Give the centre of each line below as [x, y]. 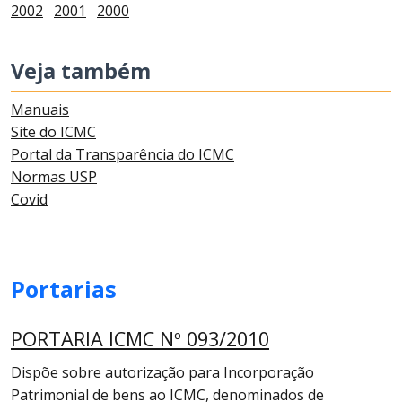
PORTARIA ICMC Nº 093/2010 [140, 339]
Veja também [81, 71]
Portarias [64, 289]
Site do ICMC [53, 132]
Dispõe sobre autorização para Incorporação [162, 372]
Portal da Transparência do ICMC [122, 154]
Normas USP [54, 177]
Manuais [40, 109]
